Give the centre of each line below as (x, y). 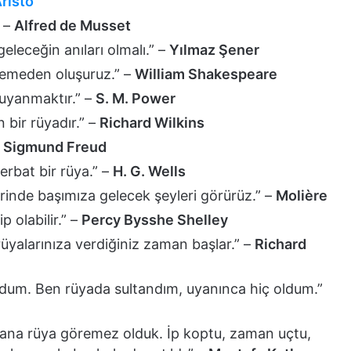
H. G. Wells (149, 171)
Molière (302, 195)
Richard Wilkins (152, 122)
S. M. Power (136, 98)
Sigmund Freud (55, 147)
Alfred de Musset (72, 25)
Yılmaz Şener (214, 49)
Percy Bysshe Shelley (155, 219)
